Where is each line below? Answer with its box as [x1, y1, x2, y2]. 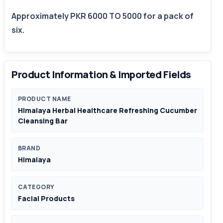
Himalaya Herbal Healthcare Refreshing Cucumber [18, 106, 197, 115]
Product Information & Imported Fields [11, 68, 191, 82]
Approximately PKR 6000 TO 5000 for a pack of [11, 10, 194, 22]
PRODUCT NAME [18, 95, 71, 104]
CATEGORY [18, 183, 55, 192]
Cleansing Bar [18, 116, 68, 126]
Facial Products [18, 194, 75, 204]
